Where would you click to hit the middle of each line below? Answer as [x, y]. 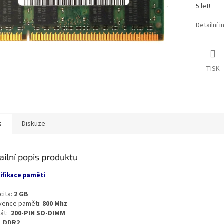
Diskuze [34, 124]
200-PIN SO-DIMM [38, 213]
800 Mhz [55, 204]
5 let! [203, 7]
